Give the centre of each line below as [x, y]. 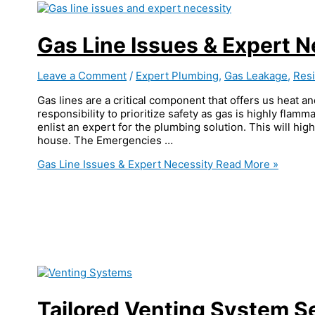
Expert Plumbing [177, 76]
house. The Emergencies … [105, 141]
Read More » [246, 165]
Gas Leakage [256, 76]
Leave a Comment [82, 76]
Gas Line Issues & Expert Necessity [125, 165]
